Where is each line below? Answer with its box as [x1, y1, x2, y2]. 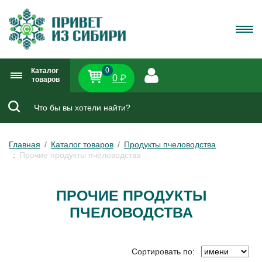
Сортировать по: [132, 246, 195, 256]
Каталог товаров [51, 140, 113, 150]
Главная [9, 140, 40, 150]
